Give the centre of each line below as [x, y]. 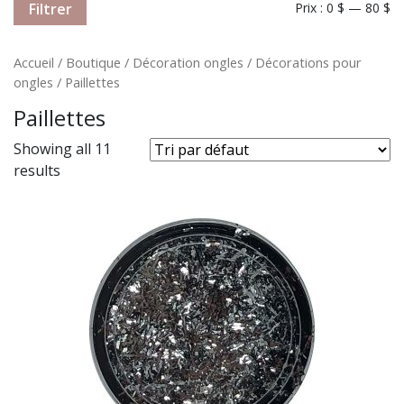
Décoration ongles [188, 62]
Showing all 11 [62, 148]
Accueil [34, 62]
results [37, 170]
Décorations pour [308, 62]
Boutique [93, 62]
